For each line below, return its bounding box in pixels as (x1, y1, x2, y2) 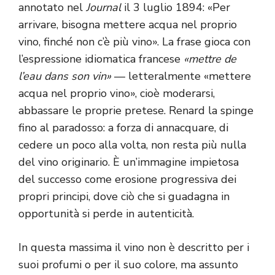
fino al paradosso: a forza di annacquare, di (18, 120, 228, 136)
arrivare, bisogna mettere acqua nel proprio (18, 17, 237, 33)
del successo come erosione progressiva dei (18, 172, 236, 187)
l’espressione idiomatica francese (18, 52, 184, 67)
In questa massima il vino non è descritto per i (18, 240, 249, 255)
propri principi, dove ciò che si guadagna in (18, 189, 230, 204)
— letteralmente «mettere (111, 69, 251, 84)
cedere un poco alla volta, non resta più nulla (18, 137, 246, 153)
